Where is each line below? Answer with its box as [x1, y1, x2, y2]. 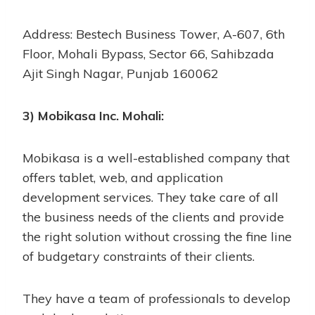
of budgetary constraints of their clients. [22, 247, 255, 264]
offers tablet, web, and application [22, 169, 223, 186]
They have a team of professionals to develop [22, 290, 290, 307]
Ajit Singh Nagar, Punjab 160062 [22, 65, 219, 82]
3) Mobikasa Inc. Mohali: [22, 107, 164, 124]
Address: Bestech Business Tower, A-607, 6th [22, 25, 285, 42]
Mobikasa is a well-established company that [22, 149, 290, 166]
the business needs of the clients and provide [22, 208, 284, 225]
